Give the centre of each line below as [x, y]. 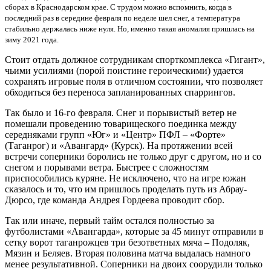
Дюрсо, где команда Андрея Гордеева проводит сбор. [115, 200]
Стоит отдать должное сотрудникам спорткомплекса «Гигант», [135, 59]
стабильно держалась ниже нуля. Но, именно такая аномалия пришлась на [130, 28]
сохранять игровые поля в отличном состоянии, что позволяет [134, 81]
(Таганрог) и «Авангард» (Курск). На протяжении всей [119, 145]
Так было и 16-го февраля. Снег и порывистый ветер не [121, 113]
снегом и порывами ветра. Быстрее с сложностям [107, 167]
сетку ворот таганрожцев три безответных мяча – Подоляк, [127, 242]
